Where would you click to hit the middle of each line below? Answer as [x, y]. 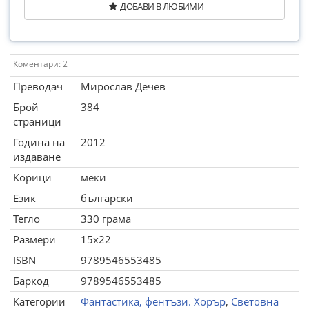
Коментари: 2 [40, 64]
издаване [37, 157]
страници [37, 121]
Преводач [38, 86]
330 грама [106, 219]
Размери [34, 239]
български [107, 198]
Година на [39, 142]
